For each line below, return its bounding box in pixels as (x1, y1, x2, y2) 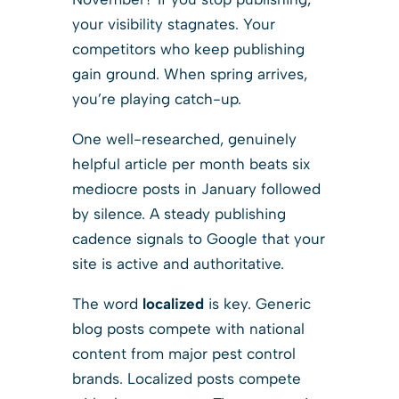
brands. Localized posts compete (71, 369, 301, 387)
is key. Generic (203, 294, 311, 313)
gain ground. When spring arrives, (71, 64, 307, 83)
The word (71, 294, 142, 313)
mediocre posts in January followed (71, 179, 321, 198)
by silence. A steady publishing (71, 204, 286, 223)
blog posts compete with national (71, 319, 305, 338)
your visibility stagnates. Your (71, 14, 275, 33)
